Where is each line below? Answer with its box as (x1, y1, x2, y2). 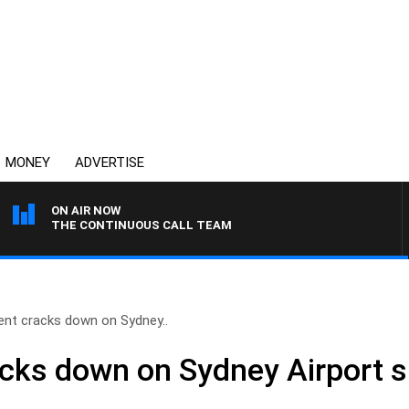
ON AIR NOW (51, 204, 121, 217)
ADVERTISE (75, 154, 144, 171)
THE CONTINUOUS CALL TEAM (51, 218, 232, 232)
